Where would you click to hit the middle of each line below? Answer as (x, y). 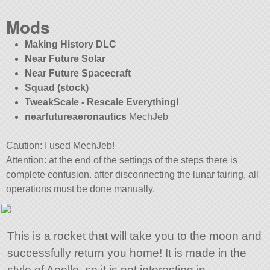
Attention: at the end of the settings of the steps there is (122, 160)
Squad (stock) (56, 87)
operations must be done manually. (81, 189)
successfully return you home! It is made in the (127, 253)
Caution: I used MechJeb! (61, 145)
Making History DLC (70, 44)
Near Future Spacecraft (77, 73)
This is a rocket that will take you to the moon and (134, 236)
